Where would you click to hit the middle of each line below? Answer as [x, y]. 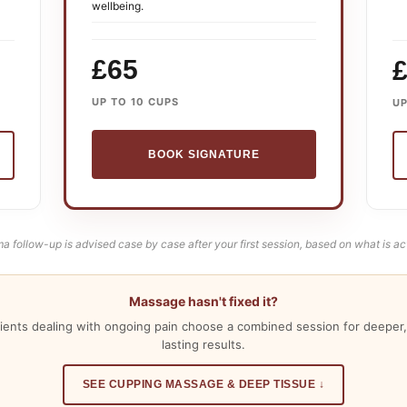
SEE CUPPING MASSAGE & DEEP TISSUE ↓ [203, 385]
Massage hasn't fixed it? [203, 302]
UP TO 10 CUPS [135, 101]
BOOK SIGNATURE [203, 154]
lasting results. [203, 345]
